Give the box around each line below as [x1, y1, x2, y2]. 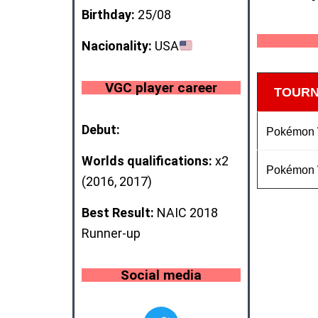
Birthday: [82, 6, 135, 22]
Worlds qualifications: [82, 153, 212, 168]
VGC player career [104, 79, 217, 96]
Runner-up [82, 225, 141, 241]
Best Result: [82, 204, 154, 220]
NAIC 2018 [154, 204, 218, 220]
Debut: [82, 121, 120, 137]
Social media [120, 266, 202, 283]
